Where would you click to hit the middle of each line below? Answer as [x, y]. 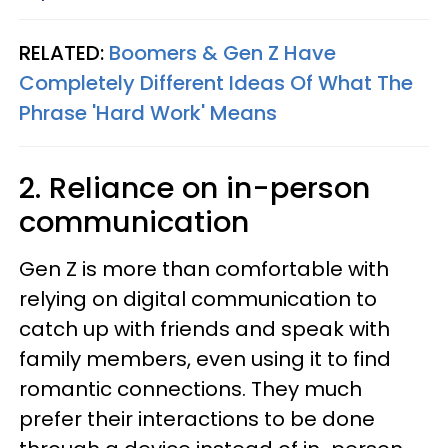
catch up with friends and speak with [204, 329]
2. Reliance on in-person [194, 188]
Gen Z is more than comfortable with [204, 269]
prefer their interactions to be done [197, 419]
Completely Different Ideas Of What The [216, 83]
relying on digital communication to [198, 299]
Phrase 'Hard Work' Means [148, 113]
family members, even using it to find [205, 359]
